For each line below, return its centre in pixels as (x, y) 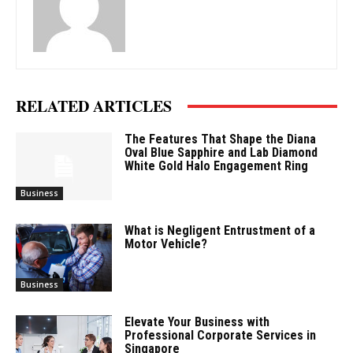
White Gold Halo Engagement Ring (217, 166)
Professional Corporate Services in (221, 335)
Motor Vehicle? (166, 244)
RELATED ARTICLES (94, 106)
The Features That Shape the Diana (221, 139)
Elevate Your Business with (197, 321)
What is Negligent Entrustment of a (220, 231)
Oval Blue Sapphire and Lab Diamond (221, 153)
